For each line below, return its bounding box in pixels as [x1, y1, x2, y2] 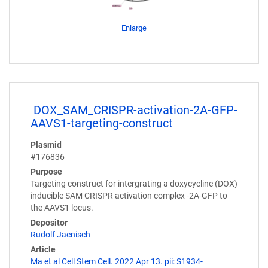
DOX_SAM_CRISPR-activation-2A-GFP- [33, 102, 237, 117]
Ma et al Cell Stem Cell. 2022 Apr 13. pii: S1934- [31, 257, 203, 267]
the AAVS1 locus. [31, 203, 93, 213]
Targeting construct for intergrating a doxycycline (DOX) [31, 179, 237, 189]
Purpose [31, 167, 62, 177]
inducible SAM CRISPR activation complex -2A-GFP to [31, 191, 227, 201]
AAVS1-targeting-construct [31, 116, 173, 131]
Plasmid [31, 140, 62, 150]
